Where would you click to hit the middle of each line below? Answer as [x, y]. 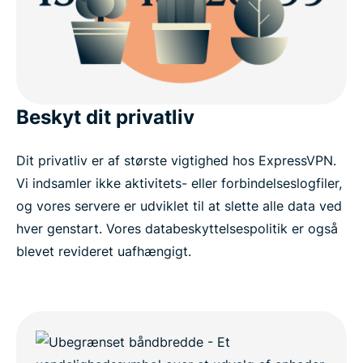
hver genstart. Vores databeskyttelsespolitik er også [177, 229]
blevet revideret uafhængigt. [104, 252]
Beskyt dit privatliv [105, 117]
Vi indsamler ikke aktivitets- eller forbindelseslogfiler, [179, 184]
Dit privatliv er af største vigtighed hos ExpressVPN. [176, 161]
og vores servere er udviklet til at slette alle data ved [179, 206]
